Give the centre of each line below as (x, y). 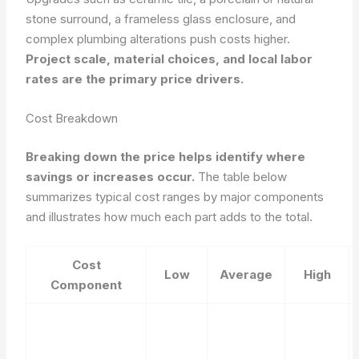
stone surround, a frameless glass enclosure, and (161, 19)
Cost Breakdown (72, 118)
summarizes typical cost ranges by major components (175, 196)
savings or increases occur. (111, 176)
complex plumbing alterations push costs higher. (158, 39)
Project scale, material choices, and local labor (169, 59)
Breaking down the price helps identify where (166, 156)
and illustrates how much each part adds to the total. (169, 216)
